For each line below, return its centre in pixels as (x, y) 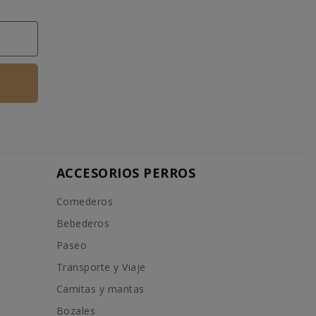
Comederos (85, 201)
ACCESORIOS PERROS (126, 172)
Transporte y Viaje (101, 267)
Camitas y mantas (100, 288)
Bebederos (83, 223)
